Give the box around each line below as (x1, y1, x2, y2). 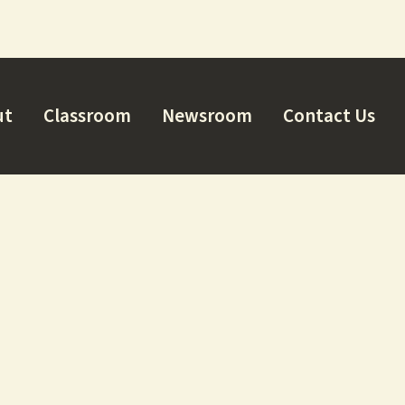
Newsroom (162, 102, 252, 129)
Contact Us (283, 102, 375, 129)
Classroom (43, 102, 131, 129)
